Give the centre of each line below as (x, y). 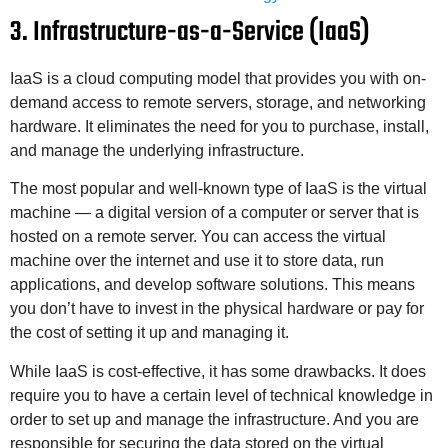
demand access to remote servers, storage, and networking (218, 102)
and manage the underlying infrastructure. (157, 150)
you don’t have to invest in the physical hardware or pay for (217, 309)
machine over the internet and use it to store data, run (197, 261)
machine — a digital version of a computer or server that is (214, 213)
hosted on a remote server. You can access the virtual (198, 237)
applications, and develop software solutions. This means (212, 285)
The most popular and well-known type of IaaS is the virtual (218, 189)
